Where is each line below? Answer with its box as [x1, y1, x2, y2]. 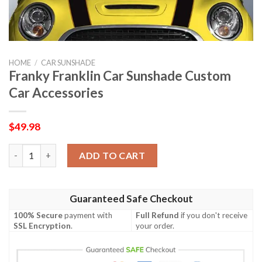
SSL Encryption [13, 220, 71, 230]
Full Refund [136, 210, 180, 220]
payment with [63, 210, 113, 220]
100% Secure [13, 210, 63, 220]
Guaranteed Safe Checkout [69, 192, 193, 205]
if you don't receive [179, 210, 248, 220]
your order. [136, 220, 175, 230]
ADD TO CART [79, 149, 146, 161]
